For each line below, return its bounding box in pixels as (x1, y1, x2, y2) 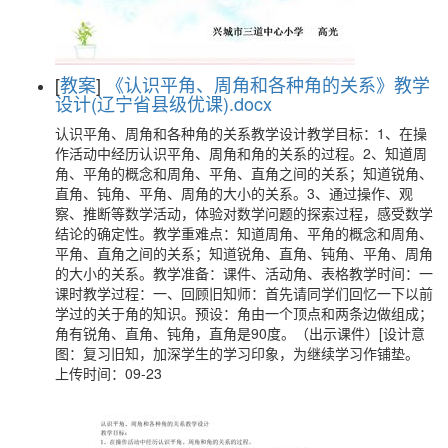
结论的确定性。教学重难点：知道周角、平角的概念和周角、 (55, 223, 433, 244)
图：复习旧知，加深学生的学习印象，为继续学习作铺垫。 (55, 343, 419, 364)
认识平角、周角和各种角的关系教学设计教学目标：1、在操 (55, 123, 427, 144)
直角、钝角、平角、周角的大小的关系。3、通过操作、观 (55, 183, 413, 204)
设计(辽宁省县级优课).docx (55, 90, 272, 117)
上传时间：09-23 (55, 363, 162, 384)
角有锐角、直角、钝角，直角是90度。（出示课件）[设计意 (55, 323, 425, 344)
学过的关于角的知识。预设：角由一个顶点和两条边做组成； (55, 303, 433, 324)
